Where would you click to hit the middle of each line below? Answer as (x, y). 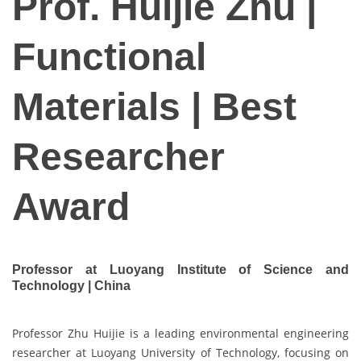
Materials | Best (154, 106)
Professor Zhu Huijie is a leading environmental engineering (180, 334)
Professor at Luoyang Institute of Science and (180, 270)
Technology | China (71, 286)
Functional (109, 56)
